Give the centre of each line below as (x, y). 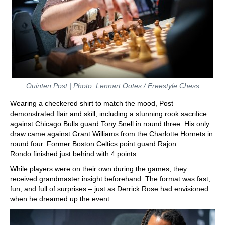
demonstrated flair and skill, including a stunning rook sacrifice (108, 114)
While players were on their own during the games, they (98, 169)
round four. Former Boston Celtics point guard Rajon (93, 144)
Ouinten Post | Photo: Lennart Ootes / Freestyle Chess (113, 86)
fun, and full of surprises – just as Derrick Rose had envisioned (109, 189)
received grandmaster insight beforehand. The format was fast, (110, 179)
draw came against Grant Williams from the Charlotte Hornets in (111, 134)
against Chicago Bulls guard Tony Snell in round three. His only (110, 124)
